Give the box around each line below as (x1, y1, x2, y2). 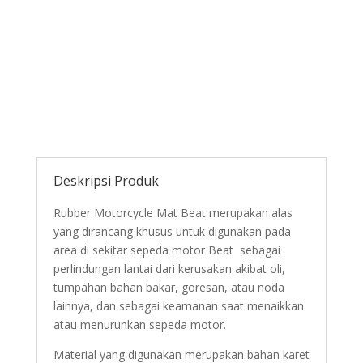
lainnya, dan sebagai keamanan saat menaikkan (53, 297, 304, 314)
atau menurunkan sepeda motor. (53, 316, 226, 332)
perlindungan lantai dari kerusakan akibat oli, (53, 260, 285, 276)
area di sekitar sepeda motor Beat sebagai (53, 241, 280, 258)
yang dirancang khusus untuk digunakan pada (53, 223, 291, 239)
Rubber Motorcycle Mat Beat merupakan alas (53, 204, 293, 220)
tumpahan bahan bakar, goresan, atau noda (53, 279, 284, 295)
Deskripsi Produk (53, 171, 159, 190)
